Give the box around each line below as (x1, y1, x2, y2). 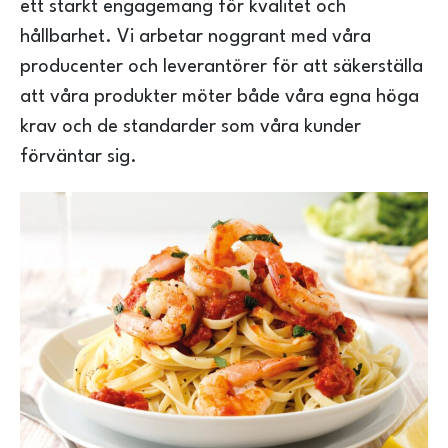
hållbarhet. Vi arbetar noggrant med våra (20, 27, 371, 46)
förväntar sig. (20, 147, 137, 166)
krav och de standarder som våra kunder (20, 117, 361, 136)
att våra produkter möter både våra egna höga (20, 87, 419, 106)
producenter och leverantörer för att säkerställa (20, 57, 423, 76)
